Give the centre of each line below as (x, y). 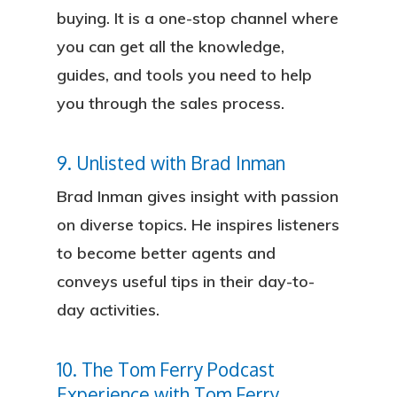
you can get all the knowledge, (171, 47)
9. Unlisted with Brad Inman (171, 163)
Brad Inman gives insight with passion (198, 196)
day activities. (108, 310)
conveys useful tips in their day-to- (186, 281)
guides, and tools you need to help (184, 75)
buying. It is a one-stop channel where (198, 18)
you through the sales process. (171, 103)
